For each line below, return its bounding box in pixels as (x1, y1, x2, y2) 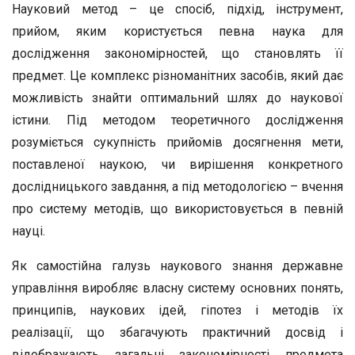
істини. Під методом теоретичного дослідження (12, 113, 343, 128)
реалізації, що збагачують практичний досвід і (12, 325, 343, 340)
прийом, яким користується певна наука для (12, 24, 343, 39)
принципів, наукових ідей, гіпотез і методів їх (12, 303, 343, 318)
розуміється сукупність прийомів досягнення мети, (12, 135, 343, 150)
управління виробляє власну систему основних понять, (12, 281, 343, 296)
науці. (12, 223, 45, 239)
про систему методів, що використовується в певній (12, 201, 343, 216)
